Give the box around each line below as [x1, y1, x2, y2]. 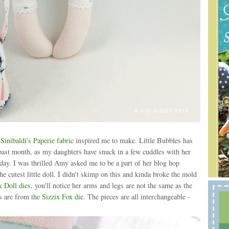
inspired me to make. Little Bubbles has [73, 135, 193, 146]
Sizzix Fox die [41, 192, 83, 202]
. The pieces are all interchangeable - [83, 192, 190, 202]
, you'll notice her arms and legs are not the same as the [30, 180, 192, 191]
